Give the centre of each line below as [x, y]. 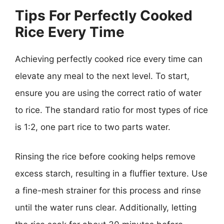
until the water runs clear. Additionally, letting [106, 207]
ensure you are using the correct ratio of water [108, 93]
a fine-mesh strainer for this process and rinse [108, 190]
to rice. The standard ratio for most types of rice [111, 110]
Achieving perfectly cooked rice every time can [109, 59]
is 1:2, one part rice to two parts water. [93, 127]
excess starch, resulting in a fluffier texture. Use [111, 173]
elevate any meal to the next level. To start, [102, 76]
